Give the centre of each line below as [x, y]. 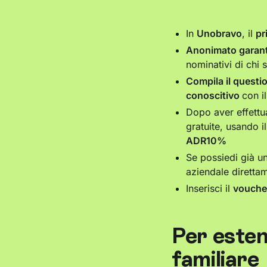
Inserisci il [209, 189]
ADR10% [206, 141]
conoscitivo [214, 96]
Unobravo [219, 34]
